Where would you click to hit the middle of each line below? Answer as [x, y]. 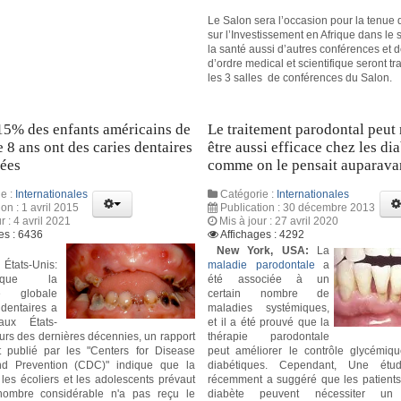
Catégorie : [247, 195]
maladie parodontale [261, 265]
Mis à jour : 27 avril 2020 [279, 222]
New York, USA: [262, 251]
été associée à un [269, 280]
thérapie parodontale [269, 337]
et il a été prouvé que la [269, 323]
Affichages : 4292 [263, 235]
